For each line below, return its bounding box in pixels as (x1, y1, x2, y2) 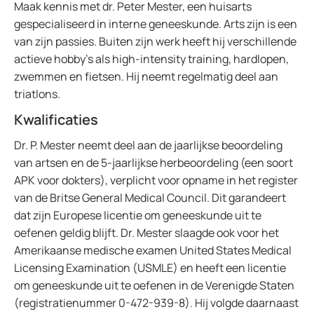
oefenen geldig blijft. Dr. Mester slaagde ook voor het (14, 225, 279, 240)
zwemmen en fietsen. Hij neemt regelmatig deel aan (14, 69, 278, 84)
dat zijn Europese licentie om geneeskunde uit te (14, 207, 261, 223)
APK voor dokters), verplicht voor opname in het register (14, 172, 298, 188)
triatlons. (14, 86, 60, 102)
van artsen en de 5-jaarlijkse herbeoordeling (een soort (14, 155, 293, 170)
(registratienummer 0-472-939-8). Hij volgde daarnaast (14, 295, 299, 310)
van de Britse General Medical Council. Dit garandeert (14, 190, 286, 205)
